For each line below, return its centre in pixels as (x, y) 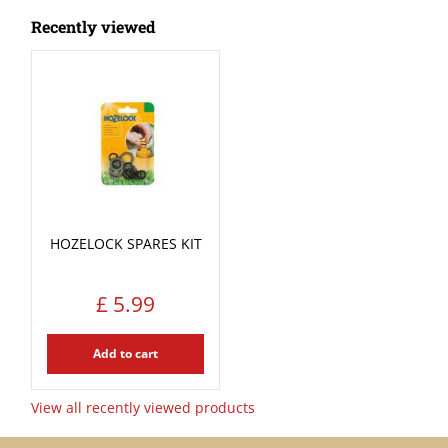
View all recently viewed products (142, 407)
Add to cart (125, 353)
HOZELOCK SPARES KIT (125, 243)
